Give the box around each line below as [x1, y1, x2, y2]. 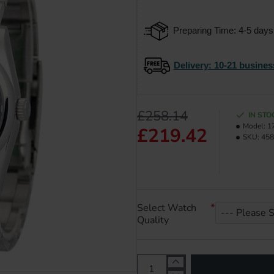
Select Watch [137, 201, 196, 215]
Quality [137, 213, 169, 228]
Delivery [173, 59, 209, 70]
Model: [243, 121, 265, 131]
